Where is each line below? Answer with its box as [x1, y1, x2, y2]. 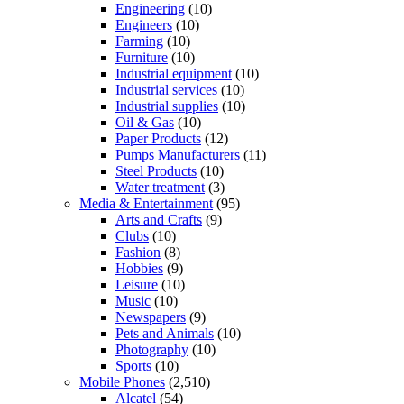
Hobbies [115, 260, 163, 276]
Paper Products [115, 130, 201, 146]
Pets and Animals [115, 325, 214, 341]
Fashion [115, 243, 161, 260]
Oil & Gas [115, 114, 174, 130]
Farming [115, 32, 163, 49]
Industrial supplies [115, 97, 218, 114]
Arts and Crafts [115, 211, 202, 227]
